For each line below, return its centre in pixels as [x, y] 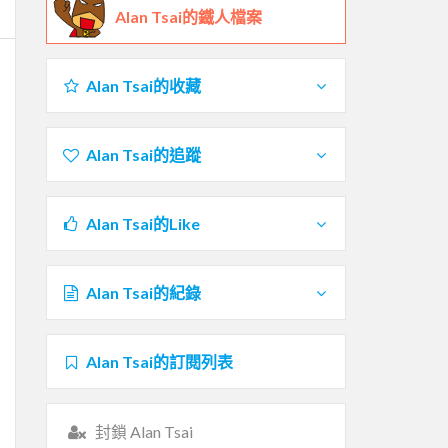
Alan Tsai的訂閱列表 [159, 361]
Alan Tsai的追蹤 [143, 154]
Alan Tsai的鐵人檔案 [188, 16]
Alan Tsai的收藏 [143, 85]
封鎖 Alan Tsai [143, 431]
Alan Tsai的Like [142, 223]
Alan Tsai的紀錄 [143, 292]
